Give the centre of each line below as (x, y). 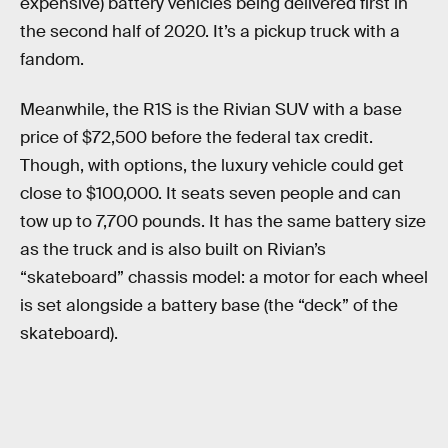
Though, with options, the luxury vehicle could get (212, 165)
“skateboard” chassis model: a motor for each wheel (224, 277)
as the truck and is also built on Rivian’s (173, 249)
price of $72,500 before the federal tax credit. (196, 137)
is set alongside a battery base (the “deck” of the (209, 305)
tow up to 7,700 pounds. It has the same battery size (223, 221)
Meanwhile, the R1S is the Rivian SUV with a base (211, 109)
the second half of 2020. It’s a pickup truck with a (210, 31)
